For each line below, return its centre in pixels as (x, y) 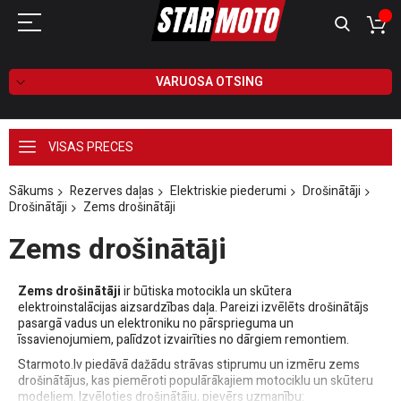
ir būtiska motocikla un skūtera (206, 292)
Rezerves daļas (112, 191)
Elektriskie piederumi (228, 191)
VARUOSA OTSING (209, 81)
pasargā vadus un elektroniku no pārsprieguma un (156, 324)
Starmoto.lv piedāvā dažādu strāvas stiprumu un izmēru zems (189, 365)
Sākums (31, 191)
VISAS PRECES (91, 147)
